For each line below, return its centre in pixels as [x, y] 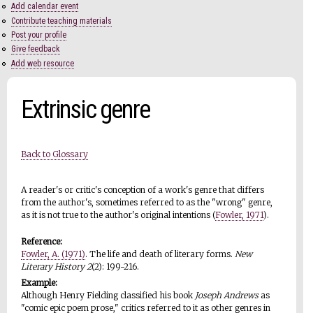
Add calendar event [45, 7]
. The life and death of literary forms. [160, 254]
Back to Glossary [54, 154]
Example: [40, 282]
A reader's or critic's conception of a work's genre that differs [143, 189]
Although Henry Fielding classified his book [108, 295]
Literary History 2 [56, 266]
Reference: [43, 241]
